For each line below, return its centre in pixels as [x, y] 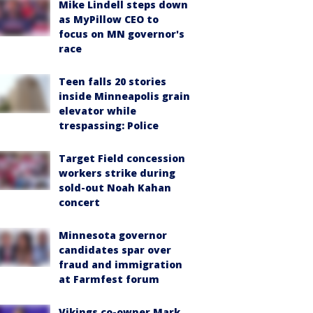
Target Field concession [122, 158]
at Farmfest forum [109, 279]
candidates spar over [115, 250]
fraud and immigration [121, 264]
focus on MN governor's [122, 34]
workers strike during [117, 173]
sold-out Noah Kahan [115, 188]
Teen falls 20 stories [112, 81]
